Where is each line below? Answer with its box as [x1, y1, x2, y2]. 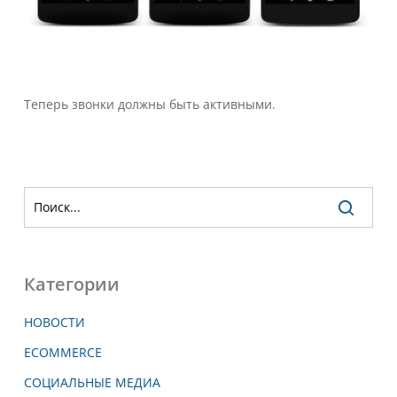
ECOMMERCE [23, 344, 102, 362]
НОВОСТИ [23, 314, 85, 331]
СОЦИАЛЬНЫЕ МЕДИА [23, 374, 160, 392]
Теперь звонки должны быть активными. [23, 96, 276, 113]
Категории [23, 272, 120, 297]
